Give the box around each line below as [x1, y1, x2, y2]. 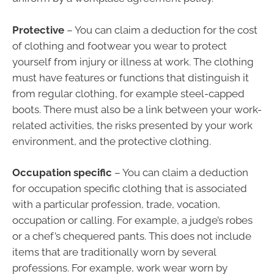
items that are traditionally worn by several [12, 246, 216, 259]
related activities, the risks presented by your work [12, 119, 253, 131]
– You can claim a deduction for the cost [67, 23, 257, 36]
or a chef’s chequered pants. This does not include [12, 230, 251, 243]
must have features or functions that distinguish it [12, 71, 249, 84]
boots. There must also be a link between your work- [12, 103, 262, 116]
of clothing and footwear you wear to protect [12, 39, 227, 52]
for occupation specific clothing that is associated [12, 182, 247, 195]
